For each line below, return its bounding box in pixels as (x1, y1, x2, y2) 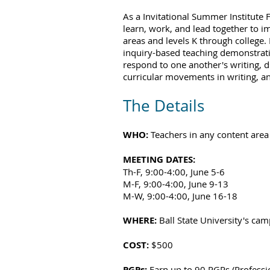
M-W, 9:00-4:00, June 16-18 (123, 190, 237, 202)
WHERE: (123, 214, 159, 227)
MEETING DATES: (123, 153, 195, 166)
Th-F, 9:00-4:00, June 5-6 (123, 166, 225, 178)
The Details (123, 95, 204, 116)
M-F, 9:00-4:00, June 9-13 (123, 178, 228, 190)
